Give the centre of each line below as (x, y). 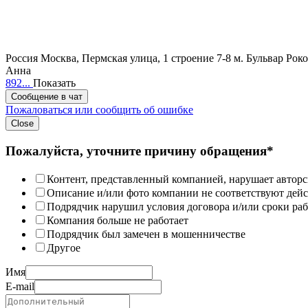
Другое (64, 247)
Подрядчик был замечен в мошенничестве (146, 234)
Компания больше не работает (118, 220)
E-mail (20, 286)
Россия (22, 58)
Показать (54, 83)
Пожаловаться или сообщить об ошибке (99, 110)
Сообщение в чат (47, 97)
